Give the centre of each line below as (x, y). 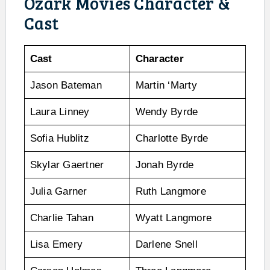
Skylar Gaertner (67, 165)
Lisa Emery (56, 245)
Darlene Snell (166, 245)
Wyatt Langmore (173, 218)
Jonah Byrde (165, 165)
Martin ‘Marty (166, 86)
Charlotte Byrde (172, 139)
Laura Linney (60, 112)
